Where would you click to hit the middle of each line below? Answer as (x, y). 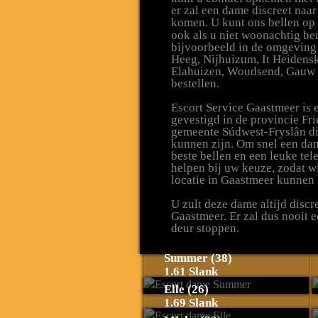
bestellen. (195, 83)
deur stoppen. (205, 228)
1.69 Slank (191, 303)
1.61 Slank (191, 272)
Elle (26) (186, 289)
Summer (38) (198, 258)
